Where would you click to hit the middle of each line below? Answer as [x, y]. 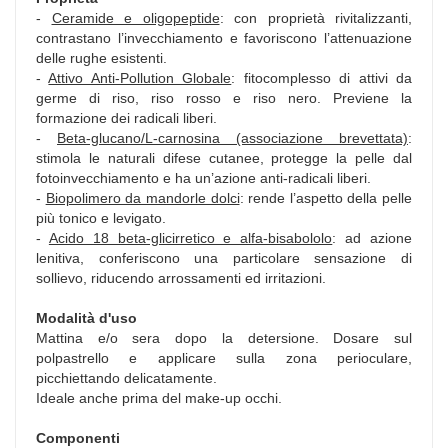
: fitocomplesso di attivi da [322, 77]
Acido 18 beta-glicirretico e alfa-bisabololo [190, 237]
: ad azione [372, 237]
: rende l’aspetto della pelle [325, 197]
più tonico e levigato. [101, 217]
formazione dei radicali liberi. [126, 117]
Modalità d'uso [86, 317]
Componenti [78, 437]
